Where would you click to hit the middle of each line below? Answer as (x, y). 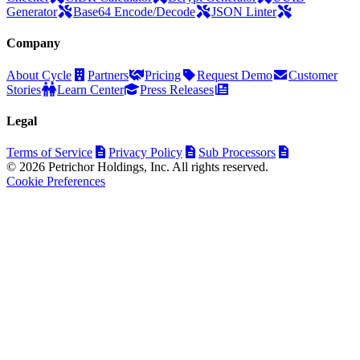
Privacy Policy (145, 153)
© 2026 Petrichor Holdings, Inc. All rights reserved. (137, 167)
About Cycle (39, 75)
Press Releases (177, 89)
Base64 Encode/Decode (134, 11)
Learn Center (90, 89)
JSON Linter (244, 11)
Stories (24, 89)
